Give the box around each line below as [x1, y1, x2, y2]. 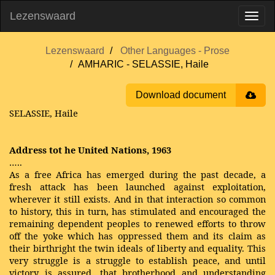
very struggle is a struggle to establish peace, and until [9, 254, 266, 266]
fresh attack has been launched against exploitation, [9, 180, 266, 193]
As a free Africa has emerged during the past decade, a [9, 168, 266, 180]
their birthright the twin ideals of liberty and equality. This [9, 242, 266, 254]
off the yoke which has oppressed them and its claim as [9, 230, 266, 242]
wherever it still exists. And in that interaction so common [9, 193, 266, 205]
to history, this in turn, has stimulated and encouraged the [9, 205, 266, 217]
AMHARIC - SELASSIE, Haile [77, 59, 209, 69]
